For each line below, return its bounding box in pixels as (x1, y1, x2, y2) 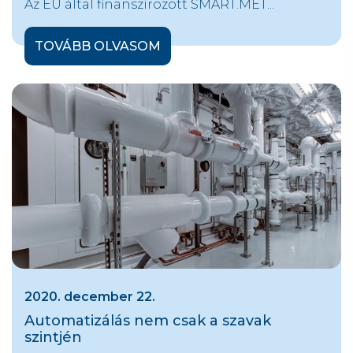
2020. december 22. (24, 289, 155, 305)
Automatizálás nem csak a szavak (24, 312, 271, 330)
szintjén (24, 329, 82, 347)
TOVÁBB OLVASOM (35, 38, 161, 54)
